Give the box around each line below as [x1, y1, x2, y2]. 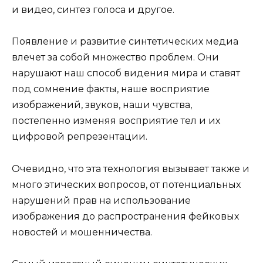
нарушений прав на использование [12, 194, 191, 206]
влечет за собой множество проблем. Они [12, 52, 219, 63]
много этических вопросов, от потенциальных [12, 178, 241, 190]
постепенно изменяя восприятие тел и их [12, 115, 220, 127]
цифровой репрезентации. [12, 131, 150, 143]
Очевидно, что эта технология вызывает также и [12, 163, 249, 174]
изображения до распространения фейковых [12, 210, 239, 222]
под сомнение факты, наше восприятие [12, 83, 210, 95]
